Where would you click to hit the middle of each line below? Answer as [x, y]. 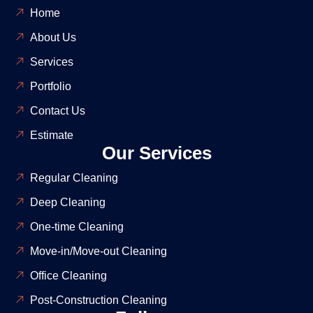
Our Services [156, 153]
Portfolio [50, 86]
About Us [53, 37]
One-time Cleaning [77, 226]
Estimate [51, 135]
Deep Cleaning [67, 202]
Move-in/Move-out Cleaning [98, 251]
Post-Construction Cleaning [98, 300]
